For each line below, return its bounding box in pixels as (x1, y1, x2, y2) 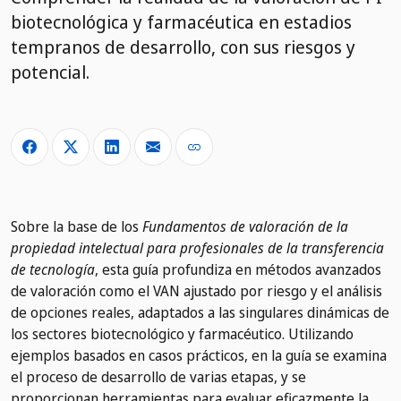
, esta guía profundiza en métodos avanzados (95, 260, 381, 280)
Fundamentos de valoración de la (142, 217, 348, 237)
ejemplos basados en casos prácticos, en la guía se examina (11, 346, 387, 366)
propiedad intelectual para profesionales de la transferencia (11, 238, 384, 259)
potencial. (11, 60, 90, 85)
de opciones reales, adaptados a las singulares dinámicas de (11, 303, 389, 323)
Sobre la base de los (11, 217, 142, 237)
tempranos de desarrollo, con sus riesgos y (11, 35, 355, 60)
